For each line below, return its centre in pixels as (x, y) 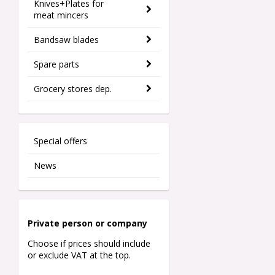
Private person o (64, 223)
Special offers (60, 141)
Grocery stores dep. (73, 89)
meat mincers (61, 15)
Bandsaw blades (66, 40)
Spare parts (56, 64)
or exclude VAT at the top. (80, 255)
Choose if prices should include (89, 244)
